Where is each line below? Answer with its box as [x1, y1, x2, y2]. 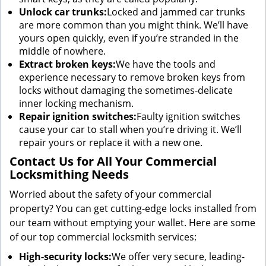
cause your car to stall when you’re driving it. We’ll [19, 123, 242, 136]
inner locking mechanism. [19, 97, 134, 110]
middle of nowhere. [19, 45, 106, 58]
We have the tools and [116, 58, 216, 71]
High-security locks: [19, 250, 112, 263]
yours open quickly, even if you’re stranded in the [19, 31, 239, 45]
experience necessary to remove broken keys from [19, 71, 245, 84]
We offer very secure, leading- [112, 250, 245, 263]
